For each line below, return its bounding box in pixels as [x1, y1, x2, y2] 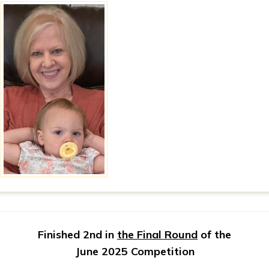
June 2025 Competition [74, 244, 195, 259]
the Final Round [117, 228, 198, 242]
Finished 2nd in [38, 228, 117, 242]
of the [198, 228, 231, 242]
